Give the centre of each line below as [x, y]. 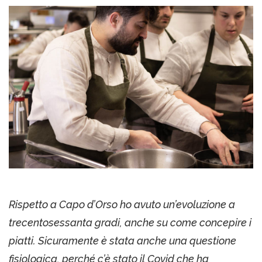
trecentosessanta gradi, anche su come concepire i [130, 223]
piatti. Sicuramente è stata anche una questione [123, 241]
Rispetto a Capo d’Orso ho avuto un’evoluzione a [122, 205]
